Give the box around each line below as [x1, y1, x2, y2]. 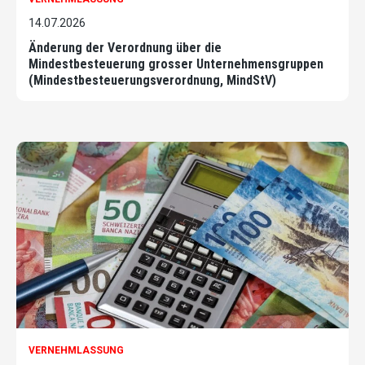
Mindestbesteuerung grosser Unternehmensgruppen [29, 55, 323, 72]
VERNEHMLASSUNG [29, 345, 124, 357]
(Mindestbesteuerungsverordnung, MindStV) [29, 72, 276, 88]
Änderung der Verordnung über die [29, 39, 222, 55]
